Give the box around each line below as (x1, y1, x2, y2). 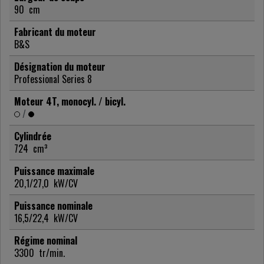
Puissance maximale (14, 164, 94, 179)
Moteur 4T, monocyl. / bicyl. (14, 94, 126, 109)
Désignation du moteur (14, 60, 105, 74)
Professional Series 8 (14, 72, 92, 87)
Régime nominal (14, 233, 77, 248)
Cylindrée (14, 129, 51, 144)
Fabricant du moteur (14, 25, 96, 39)
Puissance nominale (14, 199, 93, 213)
